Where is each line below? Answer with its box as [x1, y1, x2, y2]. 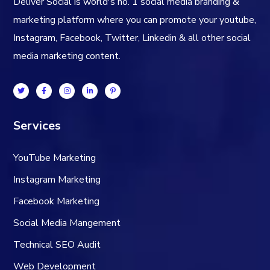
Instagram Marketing [13, 172, 101, 186]
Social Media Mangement [13, 216, 121, 230]
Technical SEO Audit [13, 237, 101, 251]
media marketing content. [13, 49, 121, 63]
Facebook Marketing [13, 194, 100, 208]
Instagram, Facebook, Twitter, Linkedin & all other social [13, 31, 251, 45]
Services [13, 117, 61, 134]
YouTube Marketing [13, 151, 96, 165]
